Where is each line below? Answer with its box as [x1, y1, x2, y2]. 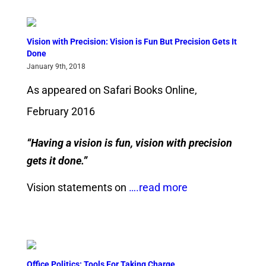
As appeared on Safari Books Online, [26, 83, 197, 96]
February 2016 [26, 104, 95, 118]
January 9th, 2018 [26, 62, 85, 71]
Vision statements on [26, 181, 126, 194]
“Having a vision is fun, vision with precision [26, 136, 232, 149]
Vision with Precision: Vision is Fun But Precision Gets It [26, 36, 237, 46]
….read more [126, 181, 188, 194]
